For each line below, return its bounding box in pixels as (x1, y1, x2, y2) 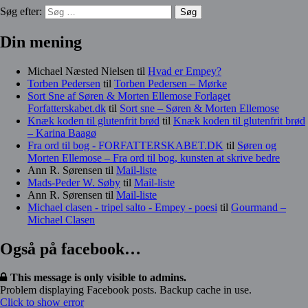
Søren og (237, 139, 276, 151)
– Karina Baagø (27, 126, 96, 139)
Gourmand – (231, 201, 286, 213)
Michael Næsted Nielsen (27, 65, 134, 77)
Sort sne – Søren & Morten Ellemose (120, 102, 279, 114)
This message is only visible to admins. (10, 272, 186, 284)
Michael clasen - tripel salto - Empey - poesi (27, 201, 217, 213)
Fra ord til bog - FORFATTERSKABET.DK (27, 139, 223, 151)
